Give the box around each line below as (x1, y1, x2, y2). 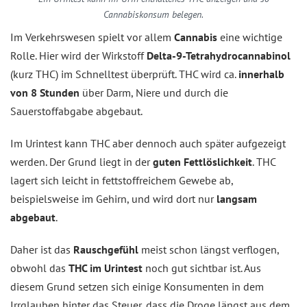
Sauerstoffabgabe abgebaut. (10, 104, 143, 118)
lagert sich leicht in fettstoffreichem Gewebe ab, (10, 173, 233, 187)
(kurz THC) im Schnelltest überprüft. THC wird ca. (10, 67, 238, 81)
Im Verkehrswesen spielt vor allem (10, 30, 174, 44)
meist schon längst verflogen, (138, 243, 279, 256)
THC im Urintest (69, 261, 143, 275)
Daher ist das (10, 243, 73, 256)
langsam (217, 192, 257, 206)
